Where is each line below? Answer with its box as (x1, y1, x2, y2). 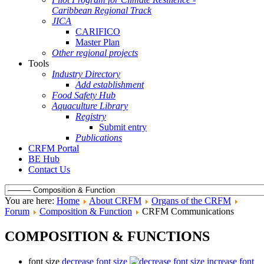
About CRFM (89, 196, 141, 206)
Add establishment (75, 80, 144, 90)
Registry (75, 111, 106, 121)
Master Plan (75, 37, 120, 47)
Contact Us (28, 164, 70, 174)
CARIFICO (75, 27, 120, 37)
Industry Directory (52, 69, 120, 79)
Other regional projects (52, 48, 138, 58)
